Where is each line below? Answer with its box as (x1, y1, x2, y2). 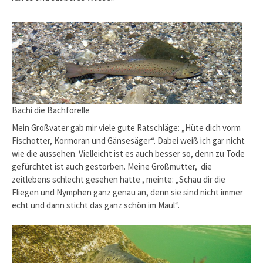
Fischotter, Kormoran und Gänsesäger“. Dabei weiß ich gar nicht (12, 134, 245, 146)
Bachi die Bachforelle (12, 104, 90, 116)
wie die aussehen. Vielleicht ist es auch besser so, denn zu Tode (12, 147, 245, 159)
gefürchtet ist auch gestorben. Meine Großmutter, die (12, 160, 212, 172)
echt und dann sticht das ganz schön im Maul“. (12, 199, 180, 211)
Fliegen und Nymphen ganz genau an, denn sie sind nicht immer (12, 186, 243, 198)
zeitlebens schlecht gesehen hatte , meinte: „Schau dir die (12, 173, 225, 185)
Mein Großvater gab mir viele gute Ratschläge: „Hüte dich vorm (12, 122, 241, 133)
